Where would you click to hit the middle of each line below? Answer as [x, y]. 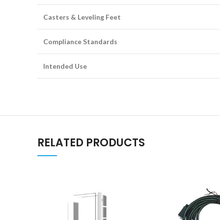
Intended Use [65, 66]
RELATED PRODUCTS [91, 143]
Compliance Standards [80, 41]
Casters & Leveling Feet [82, 17]
